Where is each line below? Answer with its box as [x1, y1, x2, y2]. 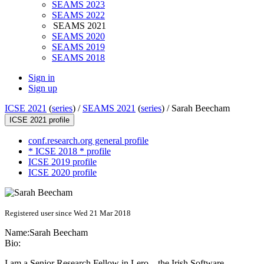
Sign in [28, 72, 55, 83]
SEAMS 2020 [52, 31, 105, 42]
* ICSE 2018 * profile [28, 146, 111, 157]
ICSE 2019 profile [28, 157, 97, 167]
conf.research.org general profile [28, 136, 148, 146]
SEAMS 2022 [52, 10, 105, 21]
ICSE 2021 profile [9, 115, 70, 125]
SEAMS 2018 [52, 52, 105, 63]
